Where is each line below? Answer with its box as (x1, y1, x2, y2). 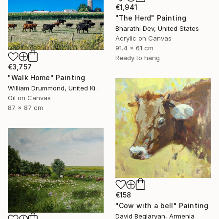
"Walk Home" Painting (8, 73, 86, 82)
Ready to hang (115, 54, 160, 62)
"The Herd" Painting (115, 14, 187, 22)
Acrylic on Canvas (115, 34, 172, 43)
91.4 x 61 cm (115, 44, 153, 52)
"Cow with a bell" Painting (115, 201, 209, 210)
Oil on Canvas (8, 94, 51, 102)
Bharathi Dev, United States (115, 24, 199, 33)
